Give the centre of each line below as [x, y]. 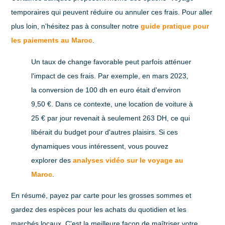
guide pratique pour [175, 26]
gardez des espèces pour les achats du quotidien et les [99, 210]
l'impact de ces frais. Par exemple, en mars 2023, [110, 76]
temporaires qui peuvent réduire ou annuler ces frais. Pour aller [112, 12]
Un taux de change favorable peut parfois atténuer [111, 62]
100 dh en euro [110, 90]
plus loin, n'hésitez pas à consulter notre [76, 26]
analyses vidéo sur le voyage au [128, 160]
